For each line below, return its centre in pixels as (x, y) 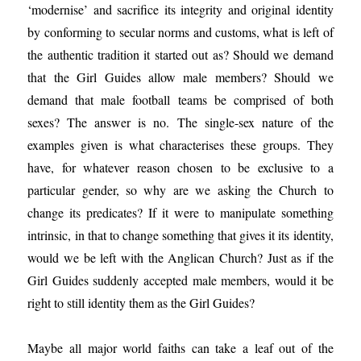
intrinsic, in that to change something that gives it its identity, (180, 235)
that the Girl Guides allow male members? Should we (180, 77)
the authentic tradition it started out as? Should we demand (180, 54)
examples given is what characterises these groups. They (180, 145)
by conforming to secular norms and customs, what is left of (180, 32)
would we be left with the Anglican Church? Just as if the (180, 257)
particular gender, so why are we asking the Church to (180, 190)
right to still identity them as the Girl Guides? (141, 303)
